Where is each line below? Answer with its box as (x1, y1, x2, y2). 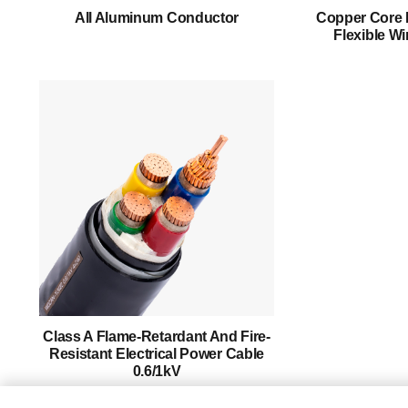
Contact (38, 136, 84, 151)
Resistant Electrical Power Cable (48, 346, 264, 362)
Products (38, 37, 90, 53)
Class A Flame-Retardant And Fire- (43, 329, 270, 345)
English (64, 168, 107, 184)
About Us (38, 5, 92, 20)
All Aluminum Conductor (74, 10, 240, 26)
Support (38, 103, 85, 118)
